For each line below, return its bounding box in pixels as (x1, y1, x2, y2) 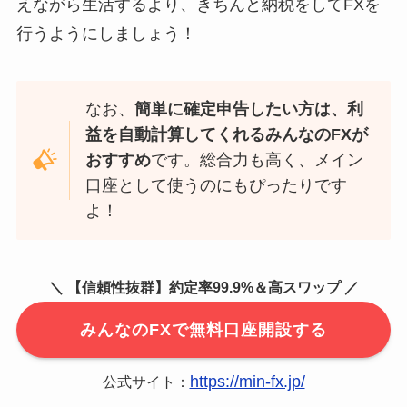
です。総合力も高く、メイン (151, 151, 364, 170)
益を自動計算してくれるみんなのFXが (85, 125, 369, 144)
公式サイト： (102, 373, 190, 391)
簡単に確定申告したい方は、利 (134, 100, 364, 119)
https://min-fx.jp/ (189, 372, 305, 392)
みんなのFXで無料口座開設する (80, 321, 327, 340)
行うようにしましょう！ (15, 24, 196, 43)
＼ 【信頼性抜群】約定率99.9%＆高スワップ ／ (48, 279, 359, 296)
